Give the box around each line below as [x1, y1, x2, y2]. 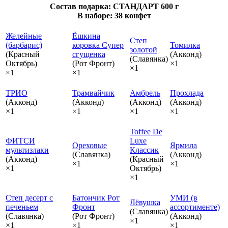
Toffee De [130, 127, 162, 136]
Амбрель [130, 88, 160, 97]
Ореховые [72, 140, 107, 150]
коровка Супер [72, 40, 124, 49]
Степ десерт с [6, 193, 53, 202]
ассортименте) [170, 202, 220, 211]
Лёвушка [130, 197, 160, 207]
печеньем [6, 202, 38, 211]
